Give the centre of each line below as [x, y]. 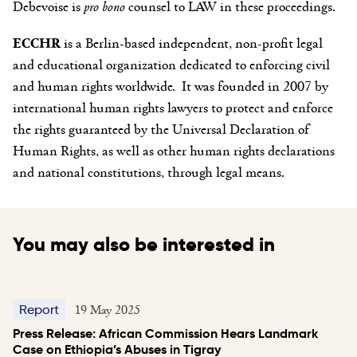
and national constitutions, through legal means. [149, 171]
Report [39, 309]
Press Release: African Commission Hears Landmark [165, 333]
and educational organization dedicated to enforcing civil [171, 63]
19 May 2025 [108, 309]
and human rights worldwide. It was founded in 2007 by [171, 85]
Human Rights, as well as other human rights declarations [174, 149]
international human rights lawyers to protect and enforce [173, 106]
